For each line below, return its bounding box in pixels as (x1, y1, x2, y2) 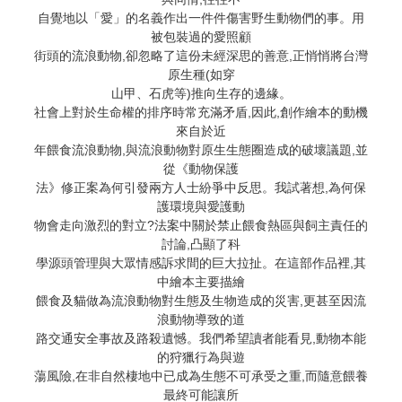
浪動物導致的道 (157, 311, 245, 327)
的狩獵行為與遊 (157, 349, 245, 364)
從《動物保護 (163, 161, 239, 176)
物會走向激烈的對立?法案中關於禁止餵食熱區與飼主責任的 (34, 217, 368, 232)
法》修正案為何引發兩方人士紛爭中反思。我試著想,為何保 (36, 179, 366, 195)
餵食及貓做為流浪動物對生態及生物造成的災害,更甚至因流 (36, 293, 366, 308)
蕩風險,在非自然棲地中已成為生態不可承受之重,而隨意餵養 (34, 368, 368, 383)
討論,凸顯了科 (162, 236, 240, 251)
